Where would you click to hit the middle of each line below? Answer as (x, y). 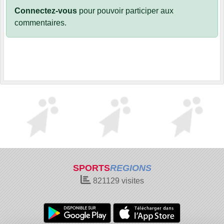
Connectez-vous (46, 11)
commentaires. (40, 23)
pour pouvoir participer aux (125, 11)
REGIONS (130, 168)
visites (131, 181)
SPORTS (91, 168)
